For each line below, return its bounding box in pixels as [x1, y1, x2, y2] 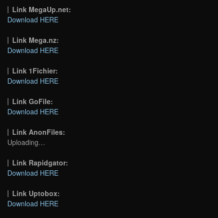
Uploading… [7, 137, 45, 147]
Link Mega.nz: [12, 35, 59, 45]
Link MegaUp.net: [12, 4, 72, 14]
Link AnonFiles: [12, 127, 66, 137]
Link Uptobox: [12, 188, 60, 198]
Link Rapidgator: [12, 157, 69, 167]
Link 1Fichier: [12, 65, 58, 75]
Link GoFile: [12, 96, 54, 106]
